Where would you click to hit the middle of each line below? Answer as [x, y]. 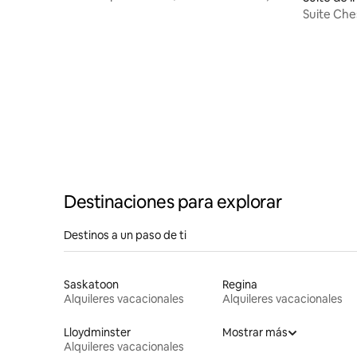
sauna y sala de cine [117, 10]
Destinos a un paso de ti [125, 235]
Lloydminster [97, 332]
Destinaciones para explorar [173, 202]
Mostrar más [255, 332]
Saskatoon [91, 284]
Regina [239, 284]
